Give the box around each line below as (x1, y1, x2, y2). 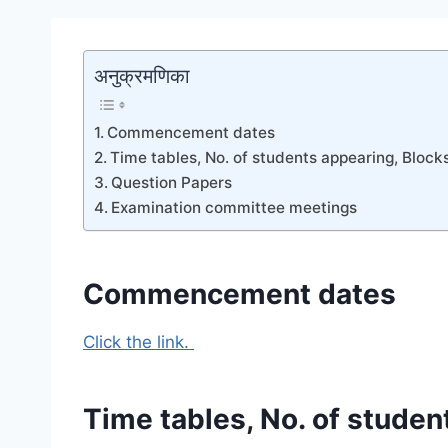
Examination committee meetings (111, 198, 358, 218)
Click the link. (83, 332, 194, 353)
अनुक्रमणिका (94, 63, 190, 89)
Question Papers (111, 173, 233, 193)
